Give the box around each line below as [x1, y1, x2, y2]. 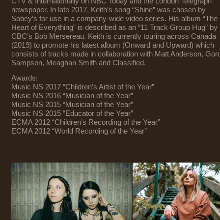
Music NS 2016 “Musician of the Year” [11, 92, 133, 100]
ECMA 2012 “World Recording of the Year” [11, 127, 147, 135]
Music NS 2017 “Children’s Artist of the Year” [11, 83, 154, 91]
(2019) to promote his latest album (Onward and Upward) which [11, 41, 214, 49]
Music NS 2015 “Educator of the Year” [11, 110, 133, 117]
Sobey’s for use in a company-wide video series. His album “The [11, 15, 218, 23]
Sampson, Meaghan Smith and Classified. [11, 59, 146, 67]
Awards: [11, 74, 38, 82]
